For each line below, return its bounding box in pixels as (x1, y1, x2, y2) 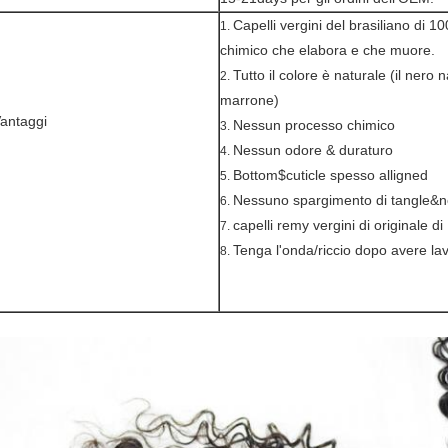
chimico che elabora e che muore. (220, 42, 435, 58)
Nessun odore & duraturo (233, 142, 393, 158)
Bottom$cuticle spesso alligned (233, 167, 428, 183)
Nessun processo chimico (233, 117, 395, 133)
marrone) (220, 92, 279, 108)
